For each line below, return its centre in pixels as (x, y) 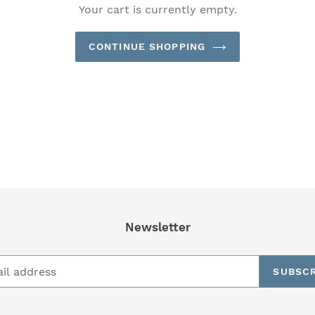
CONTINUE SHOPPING (147, 46)
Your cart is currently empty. (157, 9)
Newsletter (157, 227)
